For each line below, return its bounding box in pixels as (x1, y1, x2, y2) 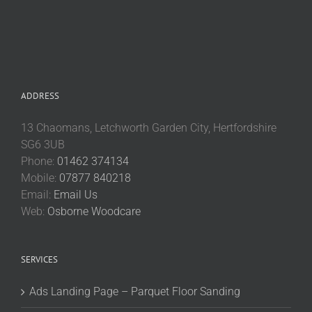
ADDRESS (21, 90, 59, 102)
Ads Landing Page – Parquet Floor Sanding (29, 285, 240, 298)
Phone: (21, 155, 57, 168)
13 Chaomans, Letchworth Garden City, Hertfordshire (21, 121, 276, 134)
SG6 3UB (21, 138, 65, 151)
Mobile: (21, 171, 59, 185)
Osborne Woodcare (47, 205, 141, 218)
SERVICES (21, 253, 58, 265)
